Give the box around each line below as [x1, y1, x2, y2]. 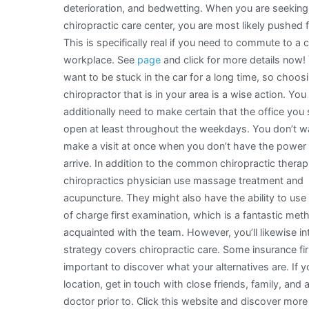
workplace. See [63, 54, 137, 66]
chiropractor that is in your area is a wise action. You [63, 88, 306, 101]
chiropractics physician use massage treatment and [63, 175, 303, 187]
